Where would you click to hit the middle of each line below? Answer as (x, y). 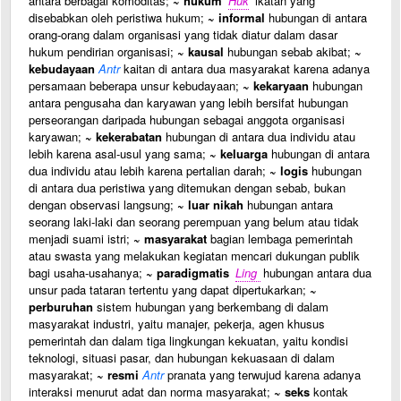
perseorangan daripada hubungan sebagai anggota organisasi (187, 119)
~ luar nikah (210, 205)
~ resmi (118, 375)
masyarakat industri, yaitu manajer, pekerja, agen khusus (177, 324)
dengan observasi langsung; (103, 205)
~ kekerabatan (124, 137)
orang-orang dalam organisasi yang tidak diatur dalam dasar (183, 34)
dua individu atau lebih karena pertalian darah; (149, 171)
